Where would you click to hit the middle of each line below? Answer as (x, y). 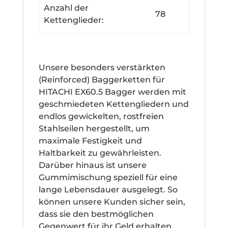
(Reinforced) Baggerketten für (102, 79)
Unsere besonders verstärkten (102, 67)
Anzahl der (66, 8)
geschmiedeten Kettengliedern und (113, 104)
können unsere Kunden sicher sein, (112, 202)
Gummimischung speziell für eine (108, 177)
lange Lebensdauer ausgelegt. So (108, 189)
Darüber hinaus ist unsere (92, 165)
